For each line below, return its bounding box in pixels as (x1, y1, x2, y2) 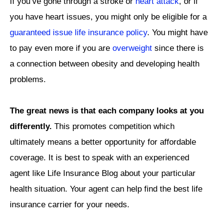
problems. (10, 74, 46, 84)
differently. (10, 122, 52, 131)
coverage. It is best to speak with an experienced (10, 153, 189, 163)
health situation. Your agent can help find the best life (10, 184, 202, 194)
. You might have (147, 27, 208, 37)
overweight (112, 43, 152, 53)
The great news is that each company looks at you (10, 106, 204, 116)
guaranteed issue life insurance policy (10, 27, 147, 37)
